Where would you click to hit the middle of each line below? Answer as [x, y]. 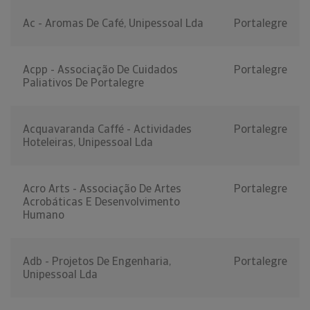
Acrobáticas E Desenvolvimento [101, 202]
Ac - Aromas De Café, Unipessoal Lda [113, 24]
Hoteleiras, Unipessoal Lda [88, 143]
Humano [44, 215]
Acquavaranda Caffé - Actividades [107, 129]
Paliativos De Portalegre [83, 83]
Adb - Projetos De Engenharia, [97, 262]
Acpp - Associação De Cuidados [100, 70]
